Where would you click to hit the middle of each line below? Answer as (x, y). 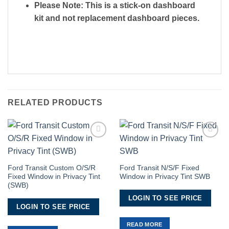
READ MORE (144, 224)
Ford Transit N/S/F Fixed (159, 168)
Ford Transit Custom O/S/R (51, 168)
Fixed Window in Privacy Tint (54, 177)
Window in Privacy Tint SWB (165, 177)
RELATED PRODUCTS (55, 103)
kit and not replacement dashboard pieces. (117, 18)
